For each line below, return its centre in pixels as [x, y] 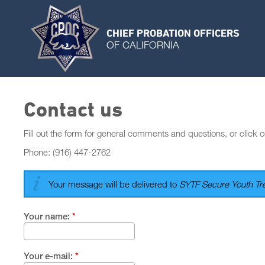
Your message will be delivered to [114, 184]
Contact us [73, 109]
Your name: [48, 216]
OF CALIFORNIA [143, 44]
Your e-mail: [49, 256]
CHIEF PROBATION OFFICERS [173, 32]
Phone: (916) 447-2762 [67, 152]
